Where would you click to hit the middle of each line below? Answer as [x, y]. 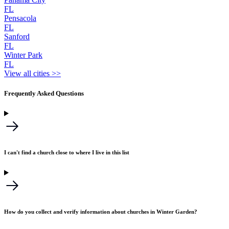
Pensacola [20, 18]
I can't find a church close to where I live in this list [67, 153]
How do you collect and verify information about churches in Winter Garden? [101, 212]
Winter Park [23, 55]
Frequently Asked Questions [44, 93]
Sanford [17, 36]
